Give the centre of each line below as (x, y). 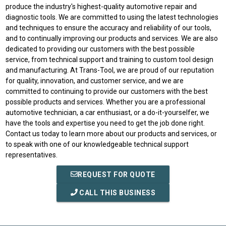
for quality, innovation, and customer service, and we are (95, 80)
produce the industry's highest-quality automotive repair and (101, 6)
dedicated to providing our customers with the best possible (100, 49)
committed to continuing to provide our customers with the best (107, 91)
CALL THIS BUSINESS (117, 192)
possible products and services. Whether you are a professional (106, 102)
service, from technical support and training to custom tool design (110, 59)
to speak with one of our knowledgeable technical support (97, 144)
